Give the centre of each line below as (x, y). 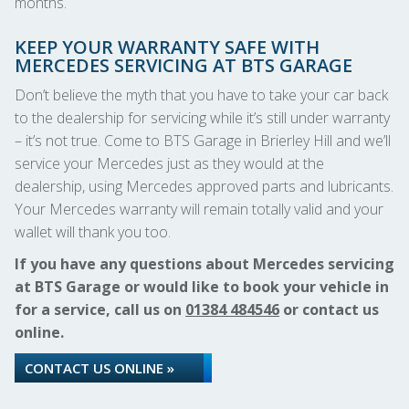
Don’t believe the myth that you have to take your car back (201, 95)
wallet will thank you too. (93, 232)
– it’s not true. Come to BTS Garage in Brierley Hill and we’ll (203, 141)
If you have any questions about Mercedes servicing (204, 264)
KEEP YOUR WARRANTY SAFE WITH (167, 47)
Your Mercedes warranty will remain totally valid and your (199, 209)
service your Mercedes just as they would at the (169, 163)
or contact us (329, 309)
